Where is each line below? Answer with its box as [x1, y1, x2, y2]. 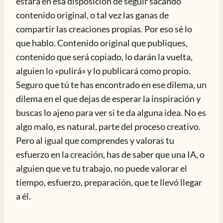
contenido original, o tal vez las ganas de [16, 9, 169, 20]
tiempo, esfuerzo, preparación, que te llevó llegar [16, 177, 202, 188]
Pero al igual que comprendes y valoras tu [16, 135, 174, 146]
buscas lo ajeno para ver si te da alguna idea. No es [16, 107, 206, 118]
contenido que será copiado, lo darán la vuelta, [16, 51, 193, 62]
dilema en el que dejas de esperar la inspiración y [16, 93, 201, 104]
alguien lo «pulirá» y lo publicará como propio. [16, 65, 191, 76]
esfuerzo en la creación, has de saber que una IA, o [16, 149, 205, 160]
